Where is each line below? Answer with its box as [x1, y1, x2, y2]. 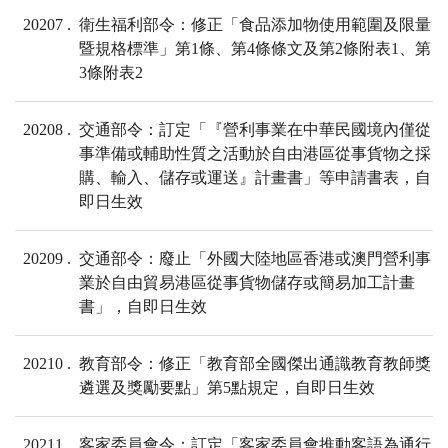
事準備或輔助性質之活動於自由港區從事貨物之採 [79, 145, 431, 163]
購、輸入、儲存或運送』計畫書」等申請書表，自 [79, 169, 431, 187]
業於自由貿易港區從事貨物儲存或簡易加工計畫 [79, 274, 415, 292]
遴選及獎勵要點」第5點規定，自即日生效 [79, 379, 375, 397]
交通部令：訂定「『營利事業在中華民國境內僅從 [79, 121, 431, 139]
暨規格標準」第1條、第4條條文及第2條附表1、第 [79, 40, 431, 58]
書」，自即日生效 [79, 298, 207, 316]
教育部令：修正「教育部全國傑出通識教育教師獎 [79, 355, 431, 373]
